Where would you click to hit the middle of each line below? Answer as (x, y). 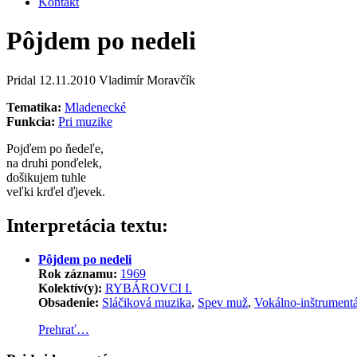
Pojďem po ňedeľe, (55, 148)
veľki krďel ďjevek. (56, 191)
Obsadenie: (69, 302)
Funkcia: (31, 121)
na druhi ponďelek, (54, 163)
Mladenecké (95, 107)
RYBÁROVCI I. (149, 288)
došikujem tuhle (46, 177)
